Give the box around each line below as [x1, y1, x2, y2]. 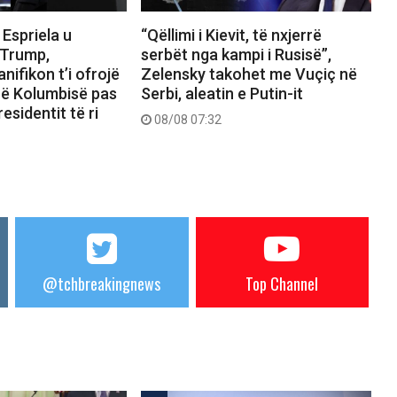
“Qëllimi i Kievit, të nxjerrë [140, 25, 322, 44]
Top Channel [245, 271, 319, 295]
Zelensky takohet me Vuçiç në [140, 64, 357, 83]
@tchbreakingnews [43, 271, 161, 295]
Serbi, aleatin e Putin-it [140, 83, 303, 103]
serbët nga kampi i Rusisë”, [140, 44, 331, 64]
